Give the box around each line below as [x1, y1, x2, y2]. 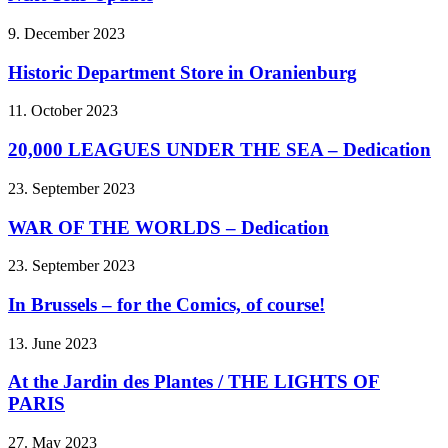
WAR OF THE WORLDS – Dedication [8, 216, 329, 238]
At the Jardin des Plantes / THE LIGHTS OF [8, 371, 380, 393]
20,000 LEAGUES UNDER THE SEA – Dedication [8, 139, 431, 161]
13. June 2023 [8, 334, 97, 352]
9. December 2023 [8, 24, 125, 42]
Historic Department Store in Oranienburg [8, 61, 357, 83]
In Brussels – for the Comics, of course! [8, 293, 325, 315]
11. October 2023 [8, 102, 118, 120]
